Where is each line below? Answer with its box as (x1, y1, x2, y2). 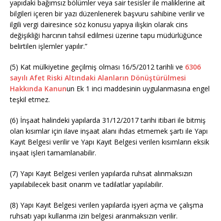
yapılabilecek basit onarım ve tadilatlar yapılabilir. (10, 180, 163, 189)
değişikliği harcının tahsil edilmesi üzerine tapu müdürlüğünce (10, 31, 202, 40)
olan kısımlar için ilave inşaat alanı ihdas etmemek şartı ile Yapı (10, 126, 208, 136)
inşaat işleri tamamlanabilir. (10, 148, 96, 158)
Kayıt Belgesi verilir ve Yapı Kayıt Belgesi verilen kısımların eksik (10, 137, 209, 147)
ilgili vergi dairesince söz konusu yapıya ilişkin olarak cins (10, 20, 188, 30)
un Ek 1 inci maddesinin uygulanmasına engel (67, 84, 210, 94)
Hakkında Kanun (10, 84, 67, 94)
